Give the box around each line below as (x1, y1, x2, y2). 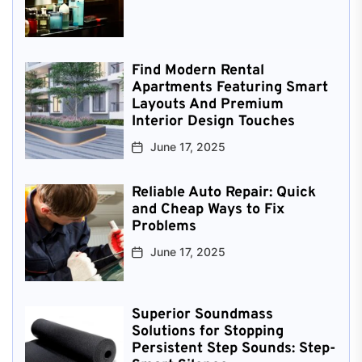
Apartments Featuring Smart (131, 78, 328, 97)
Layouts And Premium (131, 95, 284, 114)
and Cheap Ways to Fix (131, 200, 284, 219)
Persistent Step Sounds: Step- (131, 339, 335, 358)
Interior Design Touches (131, 112, 295, 131)
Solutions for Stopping (131, 322, 284, 341)
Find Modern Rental (131, 61, 264, 80)
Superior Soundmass (131, 305, 273, 324)
